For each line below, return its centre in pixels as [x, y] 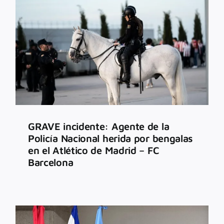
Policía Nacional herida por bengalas [110, 138]
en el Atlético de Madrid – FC [93, 150]
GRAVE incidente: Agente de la [98, 126]
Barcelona [50, 162]
